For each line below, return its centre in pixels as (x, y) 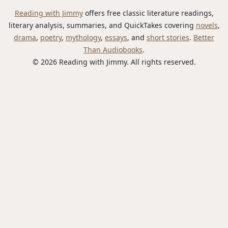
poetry (51, 37)
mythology (83, 37)
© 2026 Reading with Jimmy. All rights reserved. (114, 62)
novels (207, 25)
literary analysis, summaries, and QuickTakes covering (102, 25)
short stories (168, 37)
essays (116, 37)
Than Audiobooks (113, 49)
